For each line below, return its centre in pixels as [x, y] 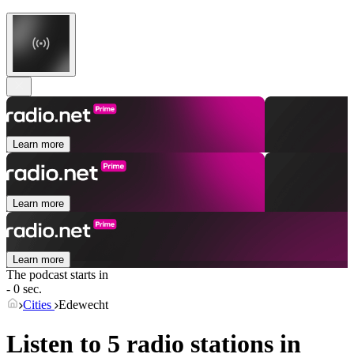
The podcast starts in [57, 275]
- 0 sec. [24, 289]
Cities [39, 305]
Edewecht [83, 305]
